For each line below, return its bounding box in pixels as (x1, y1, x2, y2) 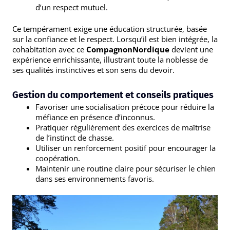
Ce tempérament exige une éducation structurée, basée (12, 24, 207, 34)
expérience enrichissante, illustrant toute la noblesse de (12, 54, 208, 65)
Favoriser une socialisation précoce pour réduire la (35, 101, 214, 112)
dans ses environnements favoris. (35, 173, 154, 184)
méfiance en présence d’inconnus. (35, 111, 155, 122)
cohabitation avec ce (12, 44, 86, 55)
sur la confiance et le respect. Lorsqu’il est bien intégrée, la (12, 34, 218, 45)
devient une (169, 44, 213, 55)
